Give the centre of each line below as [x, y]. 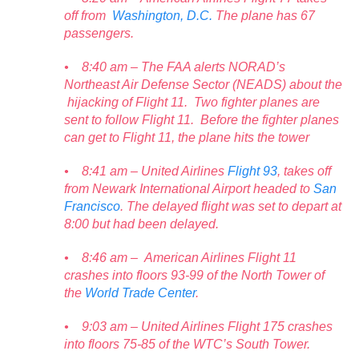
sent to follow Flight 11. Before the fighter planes [202, 119]
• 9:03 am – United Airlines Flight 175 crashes [198, 326]
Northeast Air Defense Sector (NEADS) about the [203, 84]
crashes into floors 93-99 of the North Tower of [194, 275]
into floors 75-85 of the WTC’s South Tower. [187, 344]
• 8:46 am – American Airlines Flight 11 [180, 257]
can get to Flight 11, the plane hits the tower [187, 137]
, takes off [304, 171]
